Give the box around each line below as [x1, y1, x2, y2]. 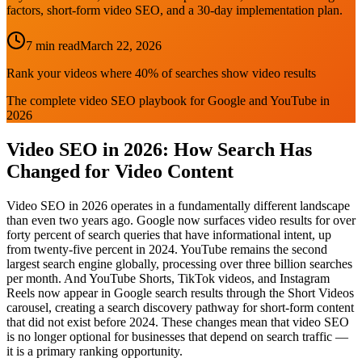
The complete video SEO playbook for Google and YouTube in [6, 93, 330, 107]
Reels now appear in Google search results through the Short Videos [6, 285, 354, 300]
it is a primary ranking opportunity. [6, 343, 183, 358]
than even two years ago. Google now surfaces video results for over [6, 213, 356, 227]
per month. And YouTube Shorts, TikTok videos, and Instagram [6, 271, 330, 285]
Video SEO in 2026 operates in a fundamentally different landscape [6, 198, 350, 213]
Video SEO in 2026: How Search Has [6, 138, 312, 160]
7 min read [26, 38, 80, 53]
